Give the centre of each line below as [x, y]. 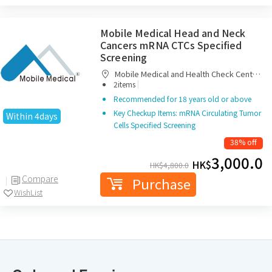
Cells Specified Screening [155, 125]
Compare [40, 178]
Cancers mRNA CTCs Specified [171, 45]
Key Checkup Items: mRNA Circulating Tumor [187, 113]
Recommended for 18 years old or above [182, 99]
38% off [243, 142]
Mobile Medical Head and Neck [173, 33]
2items [125, 84]
